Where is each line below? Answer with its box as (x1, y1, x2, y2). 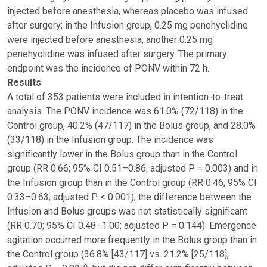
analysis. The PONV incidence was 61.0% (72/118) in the (7, 105, 243, 117)
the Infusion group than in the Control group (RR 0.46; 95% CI (7, 177, 257, 188)
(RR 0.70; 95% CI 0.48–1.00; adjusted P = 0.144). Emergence (7, 220, 256, 231)
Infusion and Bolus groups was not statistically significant (7, 206, 247, 217)
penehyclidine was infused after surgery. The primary (7, 48, 227, 60)
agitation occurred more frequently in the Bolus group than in (7, 234, 257, 246)
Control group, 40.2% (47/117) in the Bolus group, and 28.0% (7, 120, 256, 131)
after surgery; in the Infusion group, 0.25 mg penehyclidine (7, 20, 248, 31)
